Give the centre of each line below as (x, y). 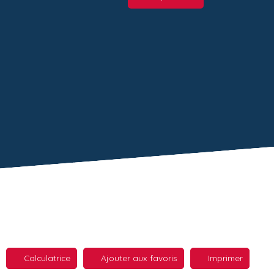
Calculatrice (47, 258)
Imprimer (225, 258)
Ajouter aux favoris (139, 258)
